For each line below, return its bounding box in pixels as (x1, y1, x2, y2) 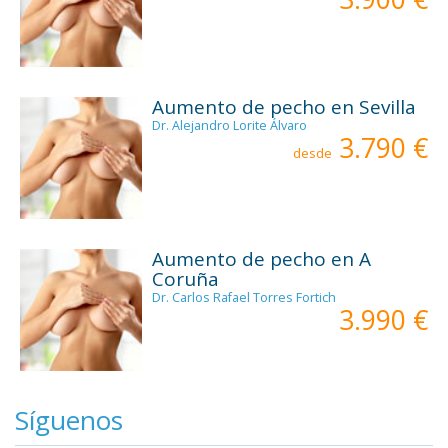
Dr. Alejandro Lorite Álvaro (152, 116, 308, 134)
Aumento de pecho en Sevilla (152, 93, 417, 120)
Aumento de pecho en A (152, 246, 372, 273)
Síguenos (15, 402, 123, 439)
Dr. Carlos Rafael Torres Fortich (152, 289, 337, 307)
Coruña (152, 266, 220, 293)
